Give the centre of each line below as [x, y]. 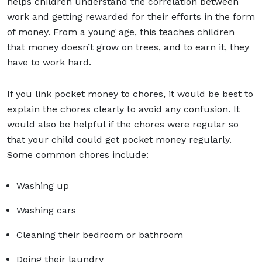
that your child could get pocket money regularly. [119, 139]
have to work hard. [49, 62]
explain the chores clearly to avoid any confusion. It [123, 109]
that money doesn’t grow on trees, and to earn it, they [128, 47]
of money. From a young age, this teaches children [121, 32]
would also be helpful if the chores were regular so [123, 124]
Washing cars [46, 210]
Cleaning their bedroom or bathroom [100, 235]
